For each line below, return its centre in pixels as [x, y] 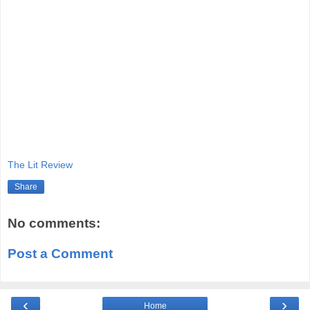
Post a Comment [60, 253]
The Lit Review [40, 165]
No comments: [54, 224]
